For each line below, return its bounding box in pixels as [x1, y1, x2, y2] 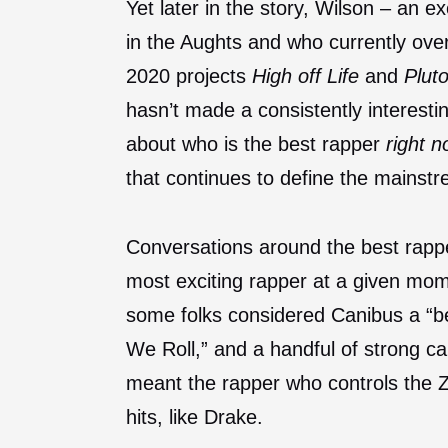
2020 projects [126, 64, 252, 87]
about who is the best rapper [126, 132, 386, 155]
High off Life [252, 64, 365, 87]
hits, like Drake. [126, 405, 263, 428]
